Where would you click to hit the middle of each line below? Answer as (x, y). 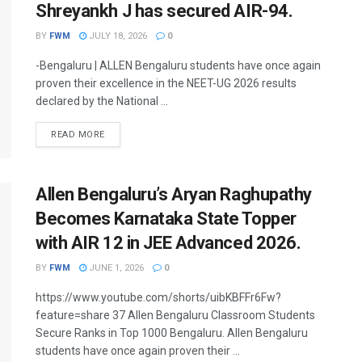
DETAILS (123, 134)
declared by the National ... (102, 101)
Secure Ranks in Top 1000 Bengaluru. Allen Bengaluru (172, 333)
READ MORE (78, 135)
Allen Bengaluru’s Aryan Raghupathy (174, 195)
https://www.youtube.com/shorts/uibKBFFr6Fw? (158, 298)
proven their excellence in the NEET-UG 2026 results (166, 83)
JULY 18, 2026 (117, 36)
